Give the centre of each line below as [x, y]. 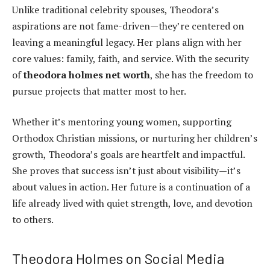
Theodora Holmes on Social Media [118, 258]
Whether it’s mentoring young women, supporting [122, 122]
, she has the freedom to [202, 74]
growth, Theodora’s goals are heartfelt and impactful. [128, 155]
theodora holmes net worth [87, 74]
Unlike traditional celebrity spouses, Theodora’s [115, 9]
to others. [33, 220]
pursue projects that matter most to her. [99, 91]
